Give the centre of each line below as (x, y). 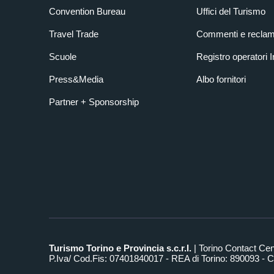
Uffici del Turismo (231, 12)
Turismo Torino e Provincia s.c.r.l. (120, 248)
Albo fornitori (221, 80)
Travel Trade (74, 34)
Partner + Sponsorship (94, 102)
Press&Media (76, 80)
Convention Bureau (87, 12)
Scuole (63, 57)
